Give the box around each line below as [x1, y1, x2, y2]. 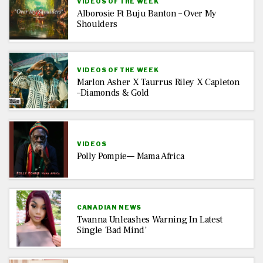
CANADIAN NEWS [77, 203, 142, 211]
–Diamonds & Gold [77, 86, 149, 99]
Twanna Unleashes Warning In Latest [77, 213, 223, 225]
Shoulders [77, 18, 118, 30]
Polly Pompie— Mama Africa [77, 150, 184, 162]
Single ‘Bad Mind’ [77, 224, 147, 236]
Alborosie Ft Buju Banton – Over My [77, 7, 217, 19]
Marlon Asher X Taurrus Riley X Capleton [77, 76, 240, 88]
